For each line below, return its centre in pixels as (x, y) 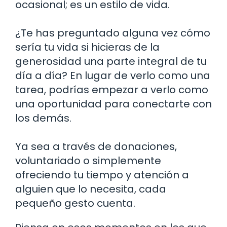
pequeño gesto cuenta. (75, 203)
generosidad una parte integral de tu (111, 61)
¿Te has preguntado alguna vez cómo (113, 33)
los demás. (43, 118)
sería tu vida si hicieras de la (87, 47)
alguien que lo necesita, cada (91, 189)
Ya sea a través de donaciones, (96, 146)
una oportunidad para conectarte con (113, 104)
